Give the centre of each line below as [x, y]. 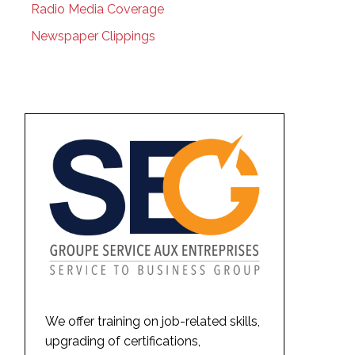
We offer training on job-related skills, [152, 321]
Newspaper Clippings [93, 36]
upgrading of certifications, [122, 341]
